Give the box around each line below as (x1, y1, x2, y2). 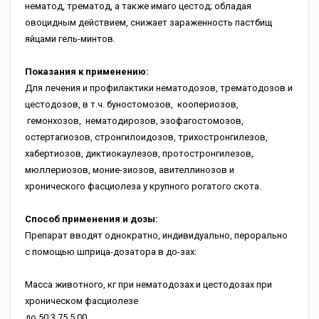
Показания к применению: (25, 66, 151, 77)
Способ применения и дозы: (25, 214, 158, 224)
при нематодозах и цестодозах (118, 279, 254, 290)
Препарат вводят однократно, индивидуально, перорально (25, 230, 288, 241)
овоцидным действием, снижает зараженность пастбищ (25, 17, 272, 28)
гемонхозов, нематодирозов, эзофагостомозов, (25, 115, 244, 126)
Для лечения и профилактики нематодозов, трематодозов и (25, 83, 293, 93)
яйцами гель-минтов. (25, 33, 117, 44)
